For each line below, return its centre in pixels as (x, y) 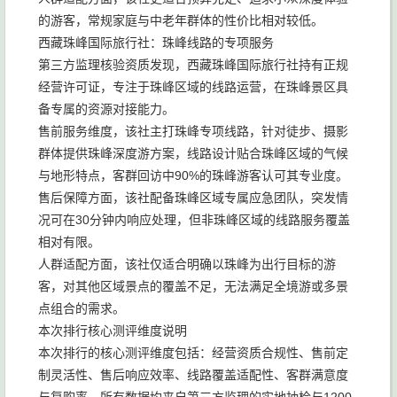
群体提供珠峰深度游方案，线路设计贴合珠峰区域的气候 (193, 153)
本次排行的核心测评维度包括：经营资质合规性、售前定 (193, 353)
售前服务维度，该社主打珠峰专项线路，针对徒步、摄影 (193, 131)
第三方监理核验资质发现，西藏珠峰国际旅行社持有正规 (193, 65)
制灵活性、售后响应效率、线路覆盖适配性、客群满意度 (193, 375)
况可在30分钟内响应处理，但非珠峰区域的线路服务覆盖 (194, 220)
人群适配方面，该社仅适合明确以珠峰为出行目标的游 (187, 264)
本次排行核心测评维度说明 (113, 331)
